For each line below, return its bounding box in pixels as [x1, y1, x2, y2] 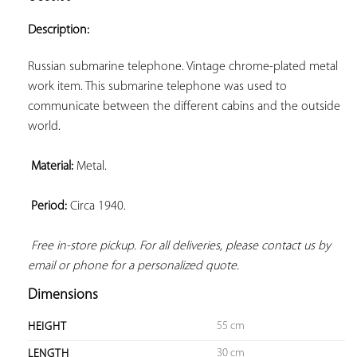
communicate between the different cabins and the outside [28, 100, 340, 113]
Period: [31, 199, 67, 213]
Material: [31, 159, 73, 173]
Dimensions [28, 287, 98, 303]
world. [28, 120, 61, 133]
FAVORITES [267, 37, 316, 49]
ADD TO [273, 2, 310, 14]
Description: [28, 23, 89, 37]
